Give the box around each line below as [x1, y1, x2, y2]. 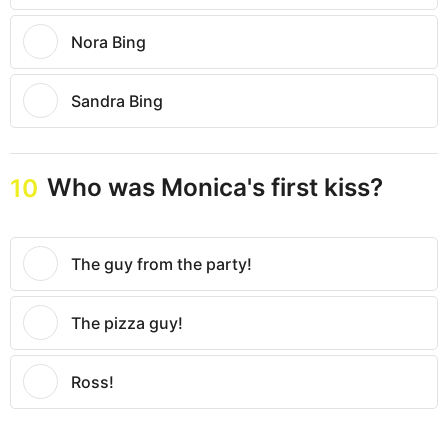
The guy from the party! [71, 254, 252, 275]
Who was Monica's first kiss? [46, 172, 383, 203]
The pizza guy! [71, 313, 183, 334]
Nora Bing [71, 32, 146, 53]
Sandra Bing [71, 91, 163, 112]
